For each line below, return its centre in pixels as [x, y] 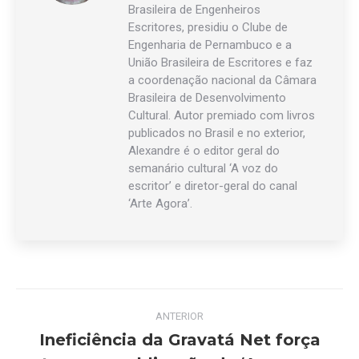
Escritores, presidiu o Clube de [208, 27]
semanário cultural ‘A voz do [203, 168]
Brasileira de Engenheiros [194, 10]
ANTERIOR [179, 316]
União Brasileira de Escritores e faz [220, 63]
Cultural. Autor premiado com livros [222, 115]
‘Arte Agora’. [160, 204]
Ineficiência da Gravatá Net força [179, 340]
